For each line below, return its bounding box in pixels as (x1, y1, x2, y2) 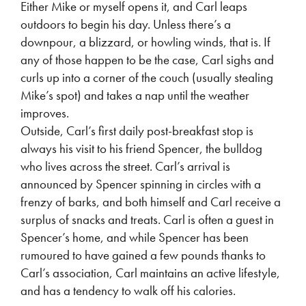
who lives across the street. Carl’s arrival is (20, 158, 230, 175)
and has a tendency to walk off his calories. (20, 282, 236, 299)
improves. (20, 105, 69, 122)
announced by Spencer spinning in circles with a (20, 176, 261, 193)
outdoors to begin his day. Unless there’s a (20, 16, 231, 33)
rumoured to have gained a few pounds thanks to (20, 247, 266, 264)
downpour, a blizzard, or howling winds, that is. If (20, 33, 270, 51)
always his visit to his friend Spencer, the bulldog (20, 140, 262, 157)
